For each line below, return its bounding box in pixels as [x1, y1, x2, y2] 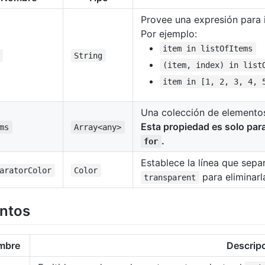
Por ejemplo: [141, 28, 197, 40]
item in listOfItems [163, 44, 253, 53]
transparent [144, 173, 196, 182]
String [74, 51, 103, 60]
